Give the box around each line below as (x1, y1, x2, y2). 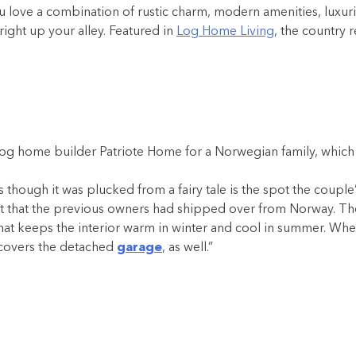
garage (117, 241, 162, 254)
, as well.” (162, 241, 213, 254)
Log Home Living (176, 25, 274, 38)
